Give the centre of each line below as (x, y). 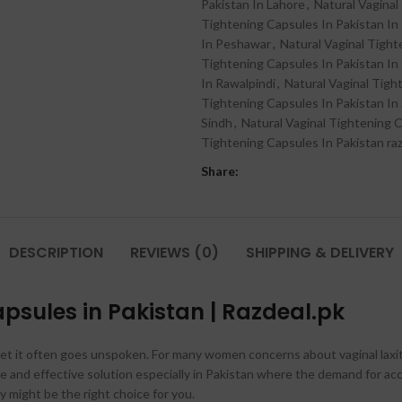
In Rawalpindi (238, 83)
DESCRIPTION (56, 253)
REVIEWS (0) (174, 253)
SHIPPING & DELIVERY (319, 253)
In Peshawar (236, 44)
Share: (220, 171)
